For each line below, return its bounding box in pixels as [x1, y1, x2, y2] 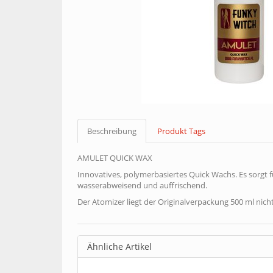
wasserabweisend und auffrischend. [77, 180, 207, 191]
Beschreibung [87, 126, 136, 136]
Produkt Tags [157, 126, 205, 136]
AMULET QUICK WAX [77, 152, 152, 163]
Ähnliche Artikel [87, 241, 152, 252]
